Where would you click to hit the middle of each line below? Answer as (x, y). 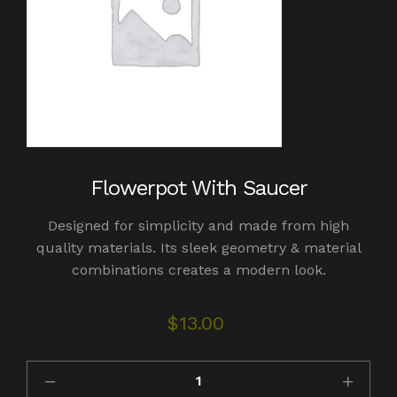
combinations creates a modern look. (198, 270)
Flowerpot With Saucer (198, 188)
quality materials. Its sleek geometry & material (198, 248)
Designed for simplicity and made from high (198, 226)
